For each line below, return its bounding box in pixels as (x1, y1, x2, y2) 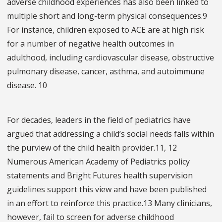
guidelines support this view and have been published (7, 184, 207, 195)
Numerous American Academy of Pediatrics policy (7, 156, 190, 167)
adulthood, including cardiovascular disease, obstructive (7, 52, 214, 63)
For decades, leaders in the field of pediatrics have (7, 114, 191, 126)
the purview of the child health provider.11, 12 (7, 142, 177, 154)
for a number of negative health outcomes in (7, 38, 174, 50)
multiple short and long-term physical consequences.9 (7, 10, 207, 22)
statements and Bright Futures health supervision (7, 170, 193, 181)
